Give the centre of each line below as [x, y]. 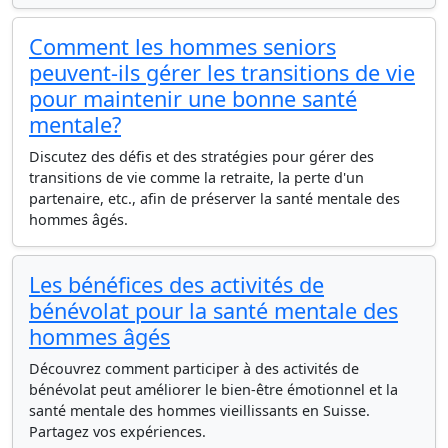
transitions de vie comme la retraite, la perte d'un [196, 177]
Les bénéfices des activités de [176, 284]
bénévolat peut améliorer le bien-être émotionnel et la [213, 389]
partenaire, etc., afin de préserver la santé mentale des [214, 198]
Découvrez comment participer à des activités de [194, 368]
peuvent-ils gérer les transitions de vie [222, 72]
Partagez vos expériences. [117, 431]
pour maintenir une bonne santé [193, 98]
